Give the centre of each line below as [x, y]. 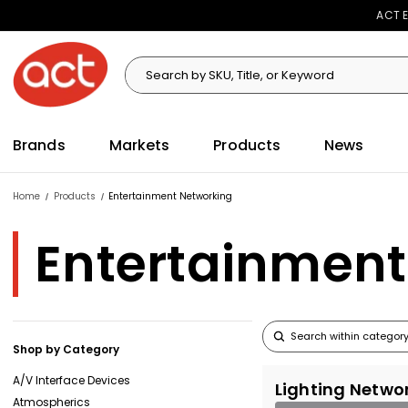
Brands [39, 145]
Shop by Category [66, 349]
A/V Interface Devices [71, 380]
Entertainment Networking [170, 197]
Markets [139, 145]
